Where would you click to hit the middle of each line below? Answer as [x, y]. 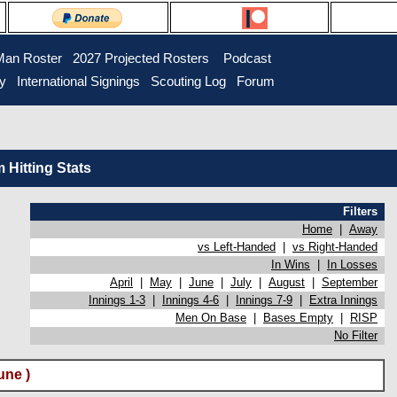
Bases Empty [298, 318]
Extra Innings [343, 300]
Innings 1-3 [117, 300]
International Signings [78, 82]
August [287, 282]
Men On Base [211, 318]
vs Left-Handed [237, 247]
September [350, 282]
